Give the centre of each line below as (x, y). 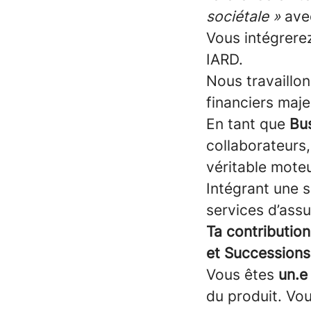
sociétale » (243, 16)
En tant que (246, 124)
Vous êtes (240, 275)
